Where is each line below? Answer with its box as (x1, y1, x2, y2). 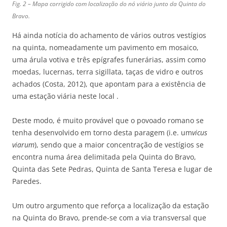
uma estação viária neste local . (12, 91, 119, 101)
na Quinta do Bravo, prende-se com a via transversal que (12, 213, 206, 223)
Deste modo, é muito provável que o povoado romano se (12, 116, 204, 126)
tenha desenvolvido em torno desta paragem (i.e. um (12, 128, 192, 138)
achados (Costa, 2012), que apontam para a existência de (12, 79, 206, 89)
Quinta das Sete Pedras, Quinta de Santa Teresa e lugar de (12, 164, 212, 174)
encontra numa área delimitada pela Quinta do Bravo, (12, 152, 196, 162)
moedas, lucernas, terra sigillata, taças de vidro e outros (12, 67, 203, 77)
